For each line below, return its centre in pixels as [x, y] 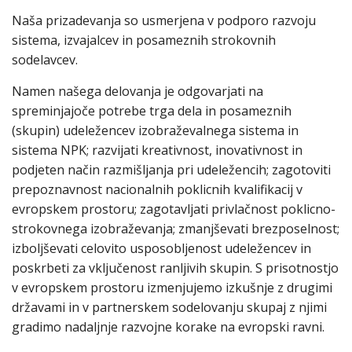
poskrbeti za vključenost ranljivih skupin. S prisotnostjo [175, 268]
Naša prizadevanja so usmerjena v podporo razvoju [164, 20]
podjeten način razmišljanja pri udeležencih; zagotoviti [171, 169]
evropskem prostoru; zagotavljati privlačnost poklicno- [174, 209]
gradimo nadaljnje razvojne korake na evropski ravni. [168, 326]
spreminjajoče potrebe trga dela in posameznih [152, 110]
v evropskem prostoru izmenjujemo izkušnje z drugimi [172, 287]
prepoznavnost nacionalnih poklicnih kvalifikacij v [157, 189]
